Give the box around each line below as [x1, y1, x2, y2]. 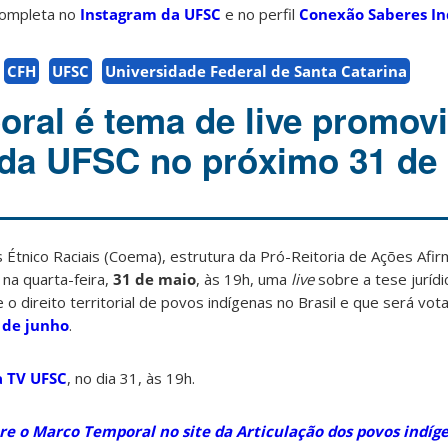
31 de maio [113, 268, 196, 289]
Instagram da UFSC [80, 3, 221, 24]
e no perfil [221, 3, 299, 24]
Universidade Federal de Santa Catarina [105, 60, 407, 81]
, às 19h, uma [196, 268, 291, 289]
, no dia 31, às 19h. [67, 367, 195, 388]
